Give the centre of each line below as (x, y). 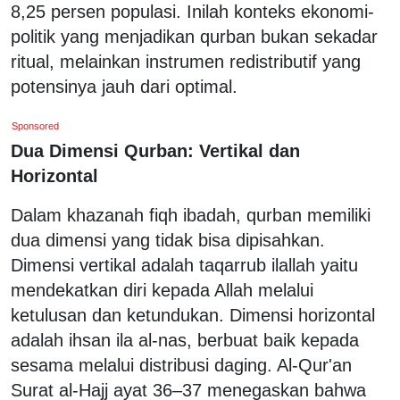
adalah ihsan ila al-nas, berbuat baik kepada (185, 340)
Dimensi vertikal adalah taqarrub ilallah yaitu (184, 265)
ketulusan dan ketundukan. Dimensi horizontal (193, 315)
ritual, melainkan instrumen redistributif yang (186, 61)
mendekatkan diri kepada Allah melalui (162, 290)
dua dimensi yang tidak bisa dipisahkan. (168, 240)
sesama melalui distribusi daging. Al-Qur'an (181, 365)
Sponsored (36, 125)
